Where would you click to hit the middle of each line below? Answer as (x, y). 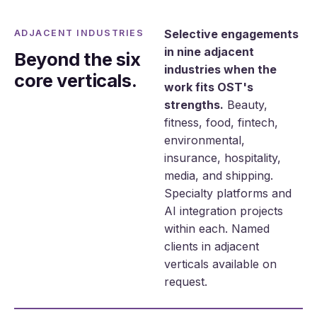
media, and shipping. (219, 175)
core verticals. (76, 80)
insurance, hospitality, (223, 157)
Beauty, (246, 104)
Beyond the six (77, 59)
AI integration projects (224, 211)
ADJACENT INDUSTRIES (79, 33)
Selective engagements (231, 34)
